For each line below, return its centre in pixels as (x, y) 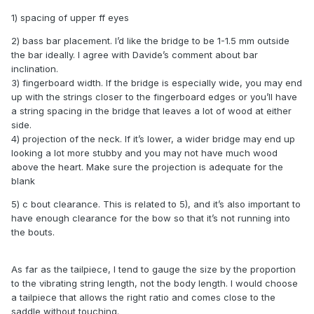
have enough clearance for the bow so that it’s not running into (151, 218)
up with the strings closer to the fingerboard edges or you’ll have (154, 96)
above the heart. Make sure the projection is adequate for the (147, 166)
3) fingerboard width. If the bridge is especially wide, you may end (157, 82)
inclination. (36, 68)
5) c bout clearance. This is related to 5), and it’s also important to (156, 204)
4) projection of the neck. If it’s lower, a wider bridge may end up (153, 138)
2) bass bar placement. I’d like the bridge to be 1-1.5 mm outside (150, 40)
